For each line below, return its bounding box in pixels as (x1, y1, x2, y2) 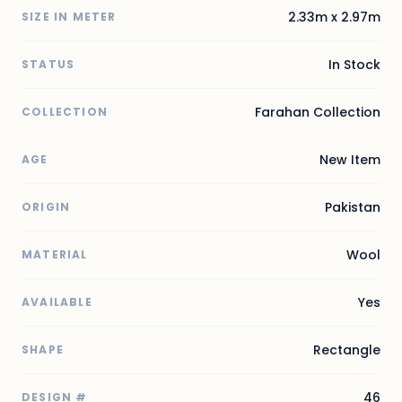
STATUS (22, 56, 75, 72)
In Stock (328, 55, 380, 74)
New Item (319, 150, 380, 169)
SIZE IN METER (22, 8, 117, 24)
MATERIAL (22, 246, 88, 262)
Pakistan (325, 197, 380, 216)
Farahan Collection (255, 102, 380, 121)
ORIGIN (22, 198, 71, 214)
